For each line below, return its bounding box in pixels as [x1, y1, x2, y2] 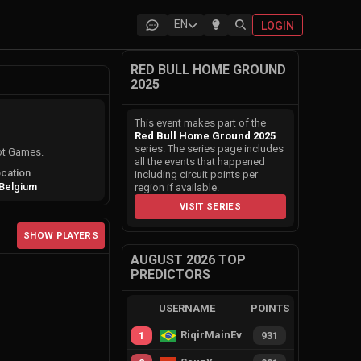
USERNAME [159, 302, 216, 314]
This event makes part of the [135, 117, 266, 129]
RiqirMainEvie [180, 329, 251, 341]
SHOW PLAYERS [23, 230, 98, 241]
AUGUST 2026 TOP [131, 252, 246, 268]
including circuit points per [135, 168, 258, 180]
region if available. [135, 181, 219, 193]
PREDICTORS [131, 267, 210, 282]
